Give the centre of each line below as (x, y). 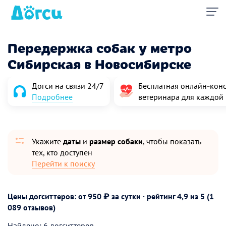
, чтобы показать (172, 141)
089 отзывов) (32, 207)
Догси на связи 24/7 (68, 86)
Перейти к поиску (63, 163)
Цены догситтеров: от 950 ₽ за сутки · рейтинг (92, 196)
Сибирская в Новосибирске (99, 63)
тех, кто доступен (62, 152)
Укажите (47, 141)
